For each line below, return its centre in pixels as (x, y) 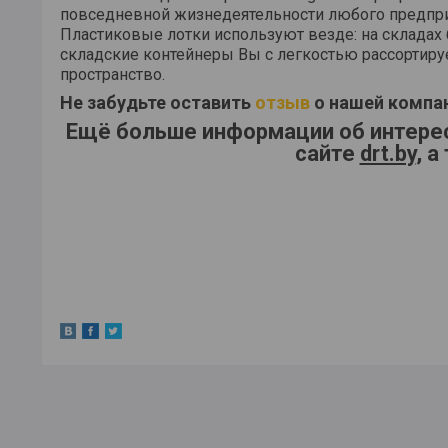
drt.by (387, 153)
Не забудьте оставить (157, 102)
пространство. (112, 74)
